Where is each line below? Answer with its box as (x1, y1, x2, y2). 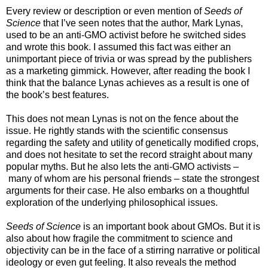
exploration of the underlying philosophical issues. (6, 197, 218, 208)
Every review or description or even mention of (6, 5, 204, 16)
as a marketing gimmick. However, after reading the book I (6, 65, 250, 76)
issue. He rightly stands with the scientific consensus (6, 125, 228, 136)
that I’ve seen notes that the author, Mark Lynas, (41, 17, 243, 28)
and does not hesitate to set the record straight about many (6, 149, 252, 160)
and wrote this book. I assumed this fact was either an (6, 41, 231, 52)
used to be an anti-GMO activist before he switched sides (6, 29, 246, 40)
